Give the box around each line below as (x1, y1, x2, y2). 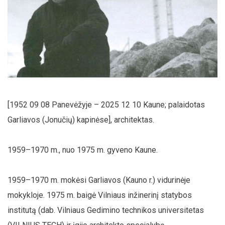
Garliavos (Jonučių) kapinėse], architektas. (8, 115, 154, 125)
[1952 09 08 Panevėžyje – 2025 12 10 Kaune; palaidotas (8, 99, 205, 109)
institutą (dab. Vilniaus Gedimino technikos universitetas (8, 205, 204, 215)
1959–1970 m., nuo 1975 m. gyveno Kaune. (8, 145, 158, 155)
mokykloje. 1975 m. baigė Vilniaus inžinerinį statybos (8, 190, 192, 200)
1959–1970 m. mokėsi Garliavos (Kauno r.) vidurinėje (8, 175, 190, 185)
